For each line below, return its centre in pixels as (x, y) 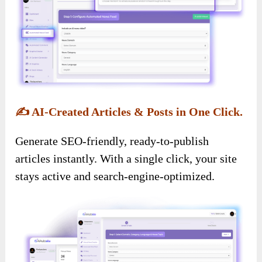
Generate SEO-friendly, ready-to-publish (112, 141)
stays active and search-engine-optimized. (115, 176)
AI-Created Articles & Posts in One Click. (136, 111)
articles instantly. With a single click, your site (126, 158)
